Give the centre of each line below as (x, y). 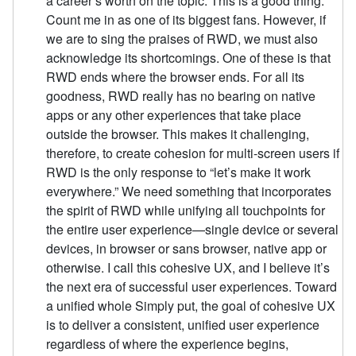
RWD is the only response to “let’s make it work (179, 172)
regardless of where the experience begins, (168, 343)
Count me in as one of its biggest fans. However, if (186, 19)
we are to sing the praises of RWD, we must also (182, 38)
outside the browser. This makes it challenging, (178, 133)
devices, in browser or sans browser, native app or (187, 248)
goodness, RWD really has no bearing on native (181, 95)
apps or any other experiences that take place (174, 114)
